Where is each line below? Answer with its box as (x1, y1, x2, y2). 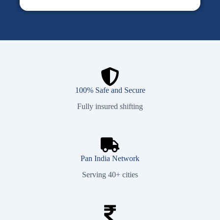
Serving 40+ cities (82, 170, 138, 179)
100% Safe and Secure (75, 86, 145, 94)
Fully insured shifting (77, 102, 143, 110)
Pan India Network (81, 154, 139, 163)
